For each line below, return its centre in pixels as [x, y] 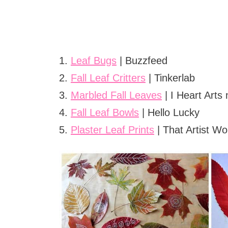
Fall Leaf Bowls [105, 113]
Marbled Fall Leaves [116, 95]
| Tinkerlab [170, 78]
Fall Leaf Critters [108, 78]
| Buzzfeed [142, 61]
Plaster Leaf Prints [112, 130]
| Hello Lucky [169, 113]
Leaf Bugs [93, 61]
